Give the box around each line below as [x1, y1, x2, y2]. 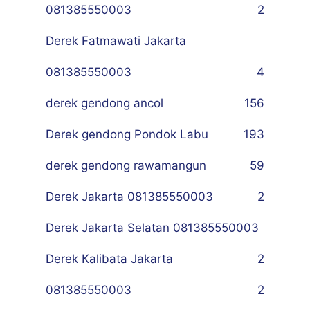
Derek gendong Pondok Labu [46, 127, 208, 142]
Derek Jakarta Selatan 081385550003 [46, 221, 259, 235]
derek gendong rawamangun [46, 158, 206, 173]
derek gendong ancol [46, 96, 163, 111]
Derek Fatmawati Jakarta [46, 34, 186, 48]
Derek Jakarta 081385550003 [46, 190, 213, 204]
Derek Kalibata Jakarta [46, 252, 173, 266]
